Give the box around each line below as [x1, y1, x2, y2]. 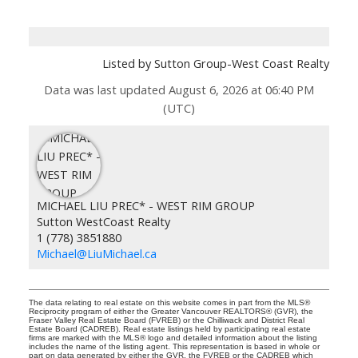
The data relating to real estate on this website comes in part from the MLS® [28, 298, 310, 308]
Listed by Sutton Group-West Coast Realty [102, 55, 330, 72]
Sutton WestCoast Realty [36, 213, 170, 230]
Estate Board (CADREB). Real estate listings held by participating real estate [28, 324, 311, 334]
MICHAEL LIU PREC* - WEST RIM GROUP [36, 197, 255, 214]
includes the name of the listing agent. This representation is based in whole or [28, 342, 320, 352]
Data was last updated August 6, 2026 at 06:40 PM [44, 82, 314, 98]
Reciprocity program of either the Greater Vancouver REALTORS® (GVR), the [28, 307, 313, 316]
